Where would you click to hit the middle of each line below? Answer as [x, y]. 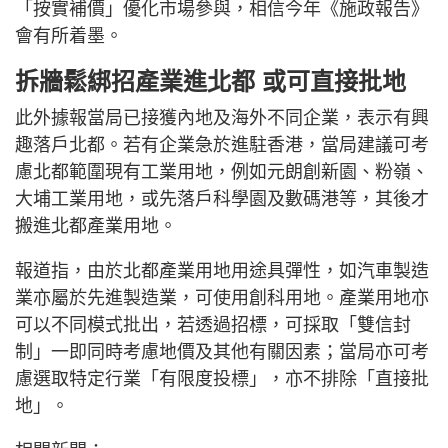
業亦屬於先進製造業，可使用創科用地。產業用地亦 [222, 298]
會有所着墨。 [69, 36]
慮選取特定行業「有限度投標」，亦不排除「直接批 [222, 379]
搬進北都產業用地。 [96, 226]
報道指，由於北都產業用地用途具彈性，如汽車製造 [222, 271]
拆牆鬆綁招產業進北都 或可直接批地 [210, 82]
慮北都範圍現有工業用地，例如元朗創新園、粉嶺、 [222, 172]
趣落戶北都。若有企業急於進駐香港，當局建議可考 [222, 145]
